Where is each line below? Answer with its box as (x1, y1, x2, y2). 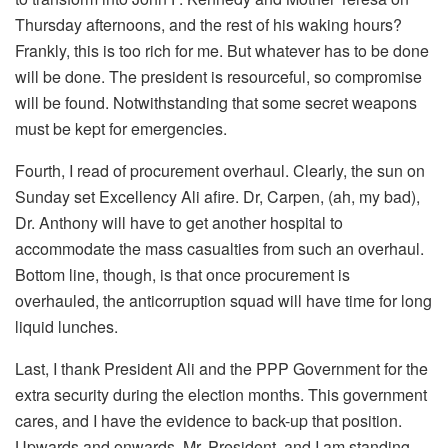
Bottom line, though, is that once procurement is (15, 262, 350, 286)
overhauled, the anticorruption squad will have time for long (15, 288, 432, 312)
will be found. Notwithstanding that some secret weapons (15, 90, 417, 114)
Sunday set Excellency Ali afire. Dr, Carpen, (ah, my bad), (15, 184, 420, 208)
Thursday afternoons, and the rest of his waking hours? (15, 12, 402, 36)
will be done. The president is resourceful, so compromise (15, 64, 422, 88)
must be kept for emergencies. (15, 116, 227, 140)
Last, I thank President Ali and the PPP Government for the (15, 356, 428, 380)
